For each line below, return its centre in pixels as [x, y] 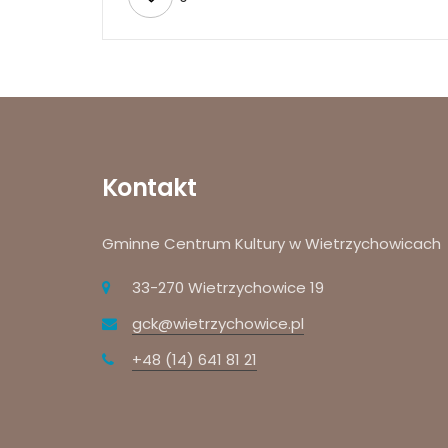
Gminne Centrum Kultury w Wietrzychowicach [271, 243]
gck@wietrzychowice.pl [218, 323]
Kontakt [149, 187]
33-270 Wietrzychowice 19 [228, 287]
